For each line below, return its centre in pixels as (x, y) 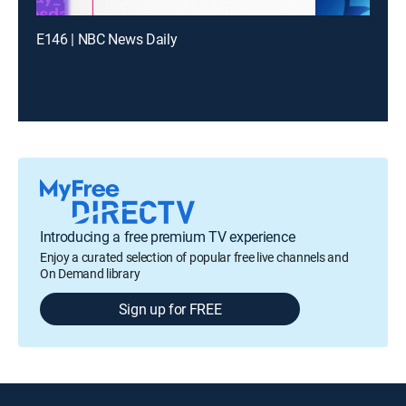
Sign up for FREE (170, 309)
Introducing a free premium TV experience (168, 237)
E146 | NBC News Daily (107, 39)
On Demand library (90, 273)
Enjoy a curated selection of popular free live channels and (194, 257)
